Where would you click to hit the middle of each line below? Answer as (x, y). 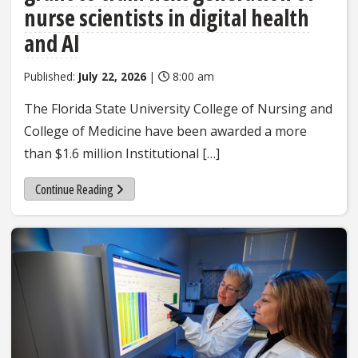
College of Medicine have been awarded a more (165, 131)
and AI (52, 43)
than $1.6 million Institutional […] (122, 153)
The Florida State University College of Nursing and (178, 108)
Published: (51, 76)
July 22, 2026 (112, 76)
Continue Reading (74, 189)
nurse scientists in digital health (167, 17)
